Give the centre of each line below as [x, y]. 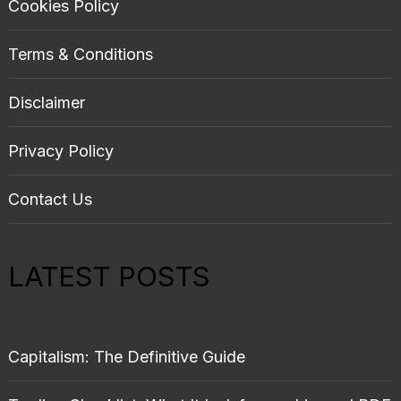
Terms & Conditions [80, 55]
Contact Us [50, 200]
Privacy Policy [60, 151]
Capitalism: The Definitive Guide [126, 357]
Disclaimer [46, 103]
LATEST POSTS [109, 277]
